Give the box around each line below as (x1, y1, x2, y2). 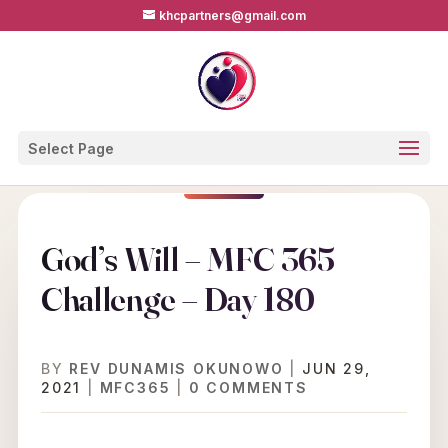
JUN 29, (301, 360, 371, 377)
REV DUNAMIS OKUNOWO (69, 360, 284, 377)
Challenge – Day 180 (40, 278, 315, 320)
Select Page (27, 140, 114, 157)
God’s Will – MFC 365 (40, 238, 335, 280)
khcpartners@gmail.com (158, 8, 306, 23)
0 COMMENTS (188, 379, 308, 396)
